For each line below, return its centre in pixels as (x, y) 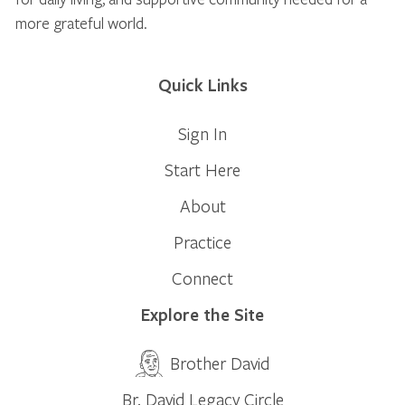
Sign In (202, 133)
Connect (202, 278)
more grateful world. (81, 23)
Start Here (202, 169)
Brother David (220, 363)
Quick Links (202, 85)
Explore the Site (202, 314)
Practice (202, 241)
